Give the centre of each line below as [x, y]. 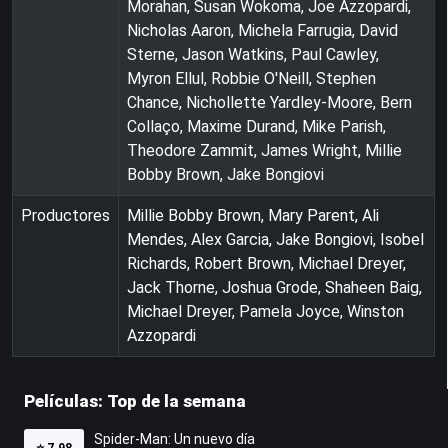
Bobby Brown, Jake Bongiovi [225, 174]
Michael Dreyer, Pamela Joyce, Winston [265, 311]
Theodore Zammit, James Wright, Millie [264, 150]
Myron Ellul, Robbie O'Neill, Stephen [251, 78]
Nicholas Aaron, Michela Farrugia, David [262, 30]
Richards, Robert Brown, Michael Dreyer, [266, 263]
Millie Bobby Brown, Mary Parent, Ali [253, 215]
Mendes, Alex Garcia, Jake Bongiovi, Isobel [275, 239]
